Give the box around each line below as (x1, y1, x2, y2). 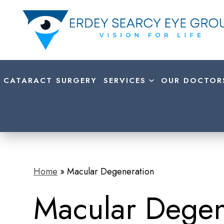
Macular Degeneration (67, 165, 154, 178)
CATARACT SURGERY (3, 75, 97, 86)
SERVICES (103, 75, 146, 86)
